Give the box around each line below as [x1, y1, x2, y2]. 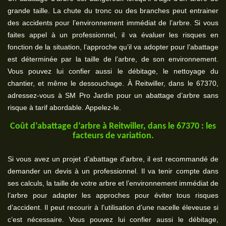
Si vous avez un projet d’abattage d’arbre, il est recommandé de [8, 155, 218, 163]
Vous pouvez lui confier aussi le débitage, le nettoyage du [8, 67, 218, 75]
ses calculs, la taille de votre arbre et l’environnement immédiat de [8, 179, 218, 187]
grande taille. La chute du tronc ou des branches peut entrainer [8, 7, 218, 15]
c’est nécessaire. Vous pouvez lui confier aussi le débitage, [8, 215, 218, 223]
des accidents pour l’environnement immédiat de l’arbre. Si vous [8, 19, 218, 27]
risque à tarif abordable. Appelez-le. [8, 103, 121, 111]
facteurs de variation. [72, 131, 154, 141]
